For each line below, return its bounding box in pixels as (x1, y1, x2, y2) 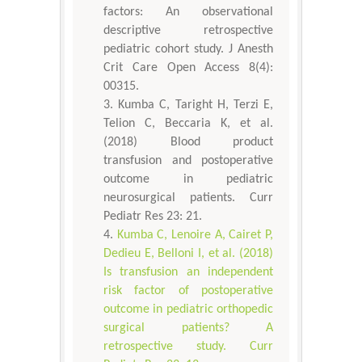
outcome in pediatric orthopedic (103, 303, 273, 317)
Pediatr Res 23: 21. (103, 210, 202, 224)
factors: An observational (103, 6, 273, 19)
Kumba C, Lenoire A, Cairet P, (116, 229, 274, 242)
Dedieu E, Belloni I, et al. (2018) (103, 247, 273, 261)
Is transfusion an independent (103, 266, 273, 280)
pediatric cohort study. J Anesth (103, 43, 273, 57)
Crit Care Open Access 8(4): (103, 61, 273, 75)
